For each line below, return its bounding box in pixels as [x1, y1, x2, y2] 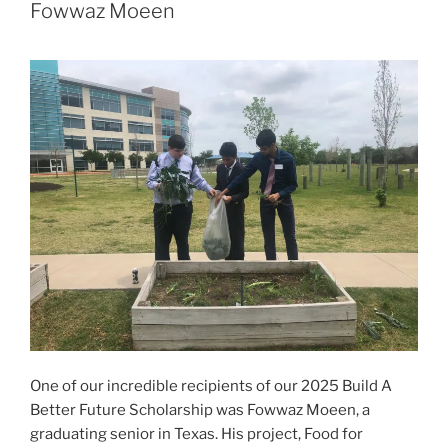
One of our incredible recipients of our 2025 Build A [30, 376, 392, 395]
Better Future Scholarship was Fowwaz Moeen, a [30, 400, 370, 419]
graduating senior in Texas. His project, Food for [30, 424, 363, 443]
